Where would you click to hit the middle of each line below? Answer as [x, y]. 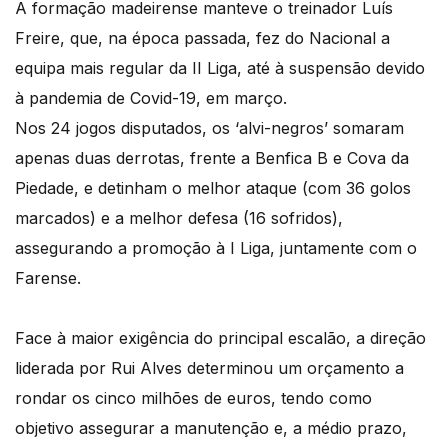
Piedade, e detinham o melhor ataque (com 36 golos [213, 188]
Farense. [48, 278]
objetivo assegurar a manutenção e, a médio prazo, [211, 428]
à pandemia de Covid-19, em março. [151, 98]
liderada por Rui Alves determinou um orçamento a [209, 368]
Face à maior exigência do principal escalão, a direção [220, 338]
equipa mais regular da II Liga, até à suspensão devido [220, 68]
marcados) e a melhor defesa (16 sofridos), [179, 218]
